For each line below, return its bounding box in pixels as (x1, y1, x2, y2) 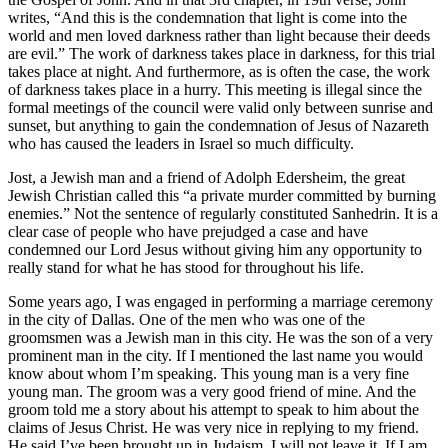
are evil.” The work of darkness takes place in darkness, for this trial (8, 44, 435, 62)
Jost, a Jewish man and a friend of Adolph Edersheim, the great (8, 168, 405, 186)
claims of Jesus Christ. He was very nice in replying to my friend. (8, 418, 419, 436)
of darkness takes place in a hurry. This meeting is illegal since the (8, 80, 422, 98)
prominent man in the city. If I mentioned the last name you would (8, 346, 423, 364)
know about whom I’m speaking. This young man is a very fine (8, 364, 409, 382)
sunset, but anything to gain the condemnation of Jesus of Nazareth (8, 116, 429, 134)
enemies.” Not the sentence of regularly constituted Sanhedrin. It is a (8, 204, 438, 222)
